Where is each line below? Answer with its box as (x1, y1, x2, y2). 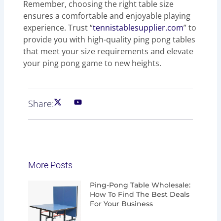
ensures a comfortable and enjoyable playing (23, 10, 191, 21)
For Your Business (90, 199, 153, 208)
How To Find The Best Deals (90, 189, 190, 199)
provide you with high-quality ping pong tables (23, 34, 196, 45)
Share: (28, 97, 54, 110)
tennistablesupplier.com (93, 22, 184, 33)
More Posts (28, 159, 73, 170)
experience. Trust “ (23, 22, 93, 33)
